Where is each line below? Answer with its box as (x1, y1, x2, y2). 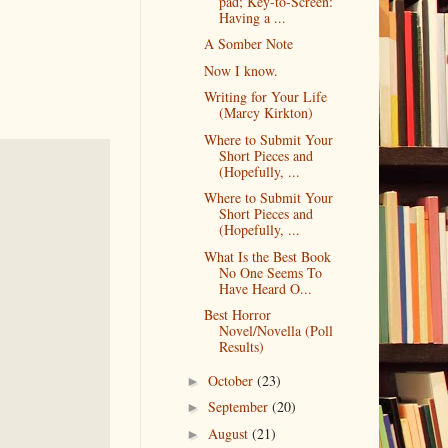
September (208, 397, 273, 417)
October (208, 370, 258, 390)
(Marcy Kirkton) (219, 103, 314, 123)
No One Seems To (219, 262, 323, 282)
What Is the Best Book (204, 246, 332, 266)
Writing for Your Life (204, 87, 328, 107)
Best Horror (204, 305, 272, 325)
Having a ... (219, 7, 287, 27)
